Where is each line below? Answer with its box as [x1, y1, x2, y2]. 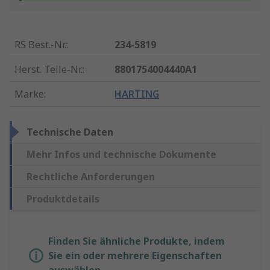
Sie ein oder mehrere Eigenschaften [48, 249, 222, 263]
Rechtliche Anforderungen [27, 170, 155, 184]
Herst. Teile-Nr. [14, 63, 83, 77]
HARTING [115, 87, 160, 101]
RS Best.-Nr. [14, 38, 66, 52]
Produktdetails [27, 192, 99, 206]
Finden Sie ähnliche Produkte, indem [48, 234, 225, 248]
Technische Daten [27, 125, 113, 139]
